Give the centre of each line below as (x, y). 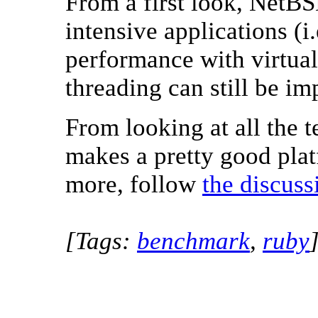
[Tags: (101, 241)
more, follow (134, 184)
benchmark (193, 241)
